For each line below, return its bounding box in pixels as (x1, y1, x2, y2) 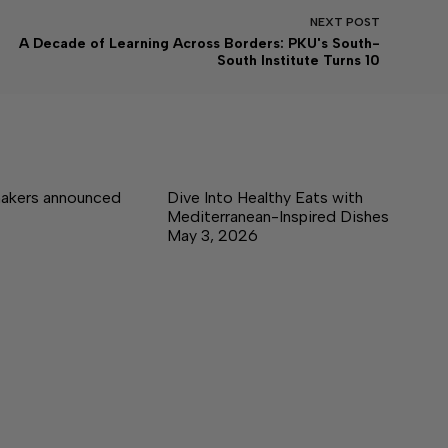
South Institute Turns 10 (216, 52, 380, 70)
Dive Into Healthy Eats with (167, 188, 363, 208)
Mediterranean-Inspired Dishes (167, 207, 389, 227)
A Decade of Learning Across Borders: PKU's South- (18, 35, 380, 53)
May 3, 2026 (167, 226, 258, 246)
